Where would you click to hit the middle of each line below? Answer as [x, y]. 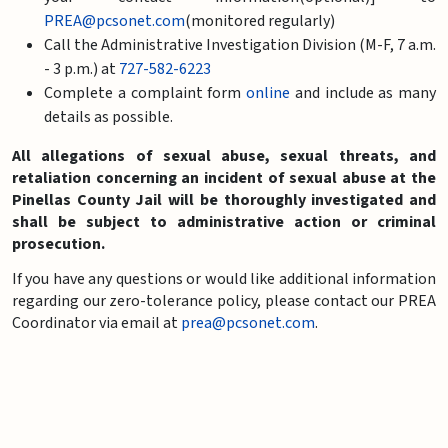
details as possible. [108, 116]
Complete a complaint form [145, 92]
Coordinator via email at [96, 322]
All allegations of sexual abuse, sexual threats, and [224, 155]
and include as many [363, 92]
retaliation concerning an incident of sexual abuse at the [224, 177]
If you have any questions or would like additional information [224, 278]
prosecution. [58, 243]
